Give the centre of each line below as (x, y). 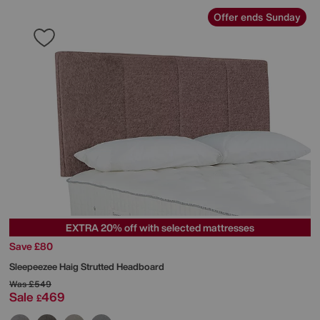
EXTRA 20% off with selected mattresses (160, 228)
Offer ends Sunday (257, 17)
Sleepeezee (34, 267)
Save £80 (31, 246)
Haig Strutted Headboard (112, 267)
